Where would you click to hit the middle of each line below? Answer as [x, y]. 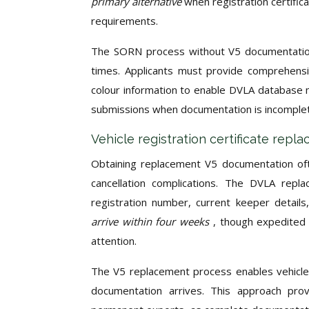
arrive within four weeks [152, 221]
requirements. [124, 21]
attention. [114, 241]
